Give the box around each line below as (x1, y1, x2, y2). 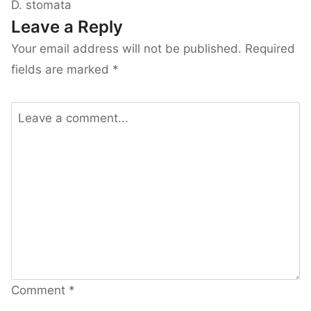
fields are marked (11, 62, 112, 77)
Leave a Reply (11, 17, 123, 37)
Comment (11, 283, 69, 297)
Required (245, 42, 295, 56)
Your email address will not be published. (11, 42, 242, 56)
